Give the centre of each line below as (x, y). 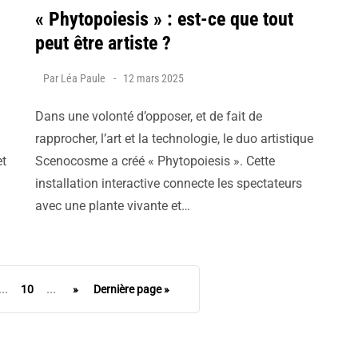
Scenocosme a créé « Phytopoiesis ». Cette (155, 161)
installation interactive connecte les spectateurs (169, 183)
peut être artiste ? (103, 43)
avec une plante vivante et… (113, 206)
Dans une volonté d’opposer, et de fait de (149, 116)
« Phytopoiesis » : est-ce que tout (164, 19)
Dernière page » (131, 289)
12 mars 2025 (153, 78)
